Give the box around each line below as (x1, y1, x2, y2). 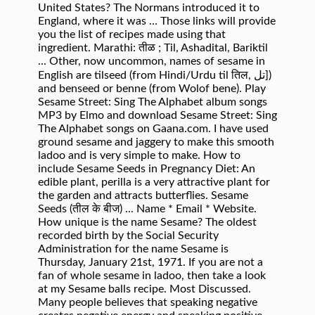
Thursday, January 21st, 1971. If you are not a (38, 257, 263, 268)
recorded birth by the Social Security (38, 230, 219, 241)
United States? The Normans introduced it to (38, 2, 259, 13)
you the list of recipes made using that (38, 29, 226, 40)
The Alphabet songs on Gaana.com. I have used (38, 123, 269, 134)
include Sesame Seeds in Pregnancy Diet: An (38, 163, 255, 174)
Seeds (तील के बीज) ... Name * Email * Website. (38, 203, 257, 214)
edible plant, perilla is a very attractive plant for (38, 176, 270, 188)
